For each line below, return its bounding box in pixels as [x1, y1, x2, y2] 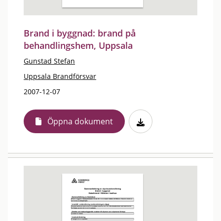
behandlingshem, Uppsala [24, 39, 133, 51]
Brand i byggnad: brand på [24, 27, 136, 39]
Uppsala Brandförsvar [24, 72, 96, 81]
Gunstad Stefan [24, 56, 75, 66]
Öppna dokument [47, 116, 113, 127]
